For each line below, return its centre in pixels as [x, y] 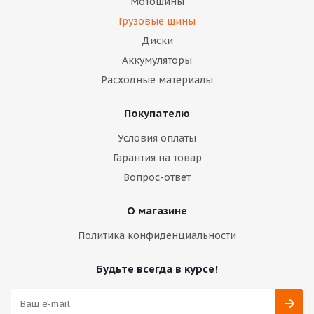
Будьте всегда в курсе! [157, 269]
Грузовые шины [157, 21]
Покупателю [157, 113]
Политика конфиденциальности [157, 235]
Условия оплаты [157, 138]
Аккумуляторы [157, 60]
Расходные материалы [157, 80]
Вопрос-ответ [157, 177]
